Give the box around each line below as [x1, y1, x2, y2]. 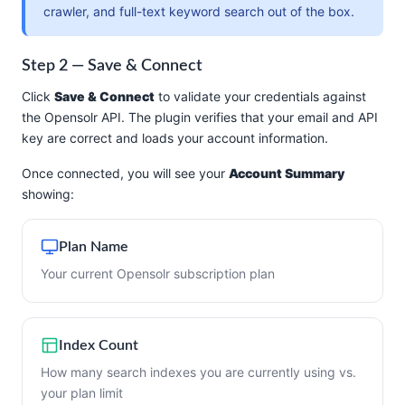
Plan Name [59, 239, 128, 254]
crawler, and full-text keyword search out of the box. [43, 4, 354, 19]
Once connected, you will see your [22, 165, 229, 181]
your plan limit [41, 385, 123, 400]
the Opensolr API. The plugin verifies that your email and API [22, 109, 378, 125]
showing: [22, 186, 74, 202]
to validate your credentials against [155, 89, 366, 104]
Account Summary [229, 165, 344, 181]
